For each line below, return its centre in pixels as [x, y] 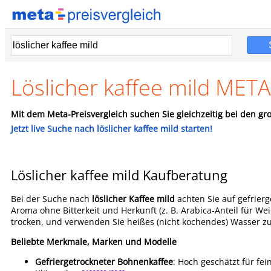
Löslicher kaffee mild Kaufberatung [119, 175]
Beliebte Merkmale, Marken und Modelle [94, 242]
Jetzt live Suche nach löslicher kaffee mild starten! [112, 129]
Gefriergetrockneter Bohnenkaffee [104, 262]
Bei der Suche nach [51, 199]
